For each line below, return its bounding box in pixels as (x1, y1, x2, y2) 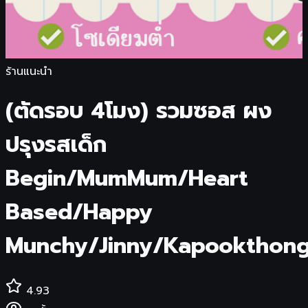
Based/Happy (5, 195, 153, 230)
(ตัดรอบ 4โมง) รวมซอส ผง (5, 94, 272, 129)
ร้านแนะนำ (5, 63, 52, 80)
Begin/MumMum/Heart (5, 162, 248, 196)
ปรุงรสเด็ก (5, 128, 107, 162)
